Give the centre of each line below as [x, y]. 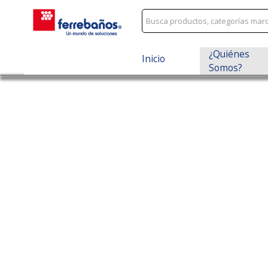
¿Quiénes [229, 54]
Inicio [153, 59]
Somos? [226, 67]
